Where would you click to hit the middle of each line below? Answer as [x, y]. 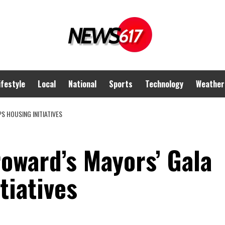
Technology [164, 84]
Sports [121, 84]
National [82, 84]
